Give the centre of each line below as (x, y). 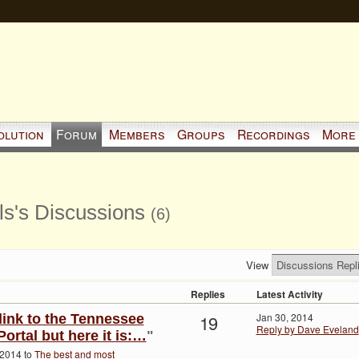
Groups (201, 134)
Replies (208, 294)
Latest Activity (289, 294)
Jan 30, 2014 (284, 317)
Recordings (273, 134)
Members (137, 134)
